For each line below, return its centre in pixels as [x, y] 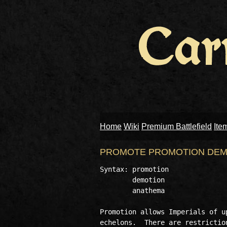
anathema [134, 191]
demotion [134, 180]
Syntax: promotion [134, 169]
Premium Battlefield [177, 126]
